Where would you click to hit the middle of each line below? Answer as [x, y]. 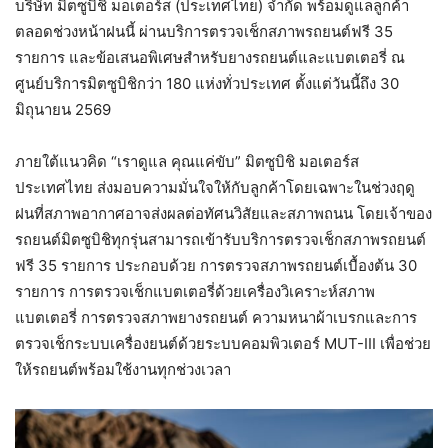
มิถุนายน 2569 [63, 110]
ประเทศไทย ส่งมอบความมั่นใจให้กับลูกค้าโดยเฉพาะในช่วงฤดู [215, 188]
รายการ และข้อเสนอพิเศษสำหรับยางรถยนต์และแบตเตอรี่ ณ [210, 58]
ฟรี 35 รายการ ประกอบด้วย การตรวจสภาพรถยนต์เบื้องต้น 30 [216, 266]
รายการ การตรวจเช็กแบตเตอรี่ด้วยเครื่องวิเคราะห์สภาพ [195, 292]
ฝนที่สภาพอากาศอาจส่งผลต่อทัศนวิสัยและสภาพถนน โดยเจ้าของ [223, 214]
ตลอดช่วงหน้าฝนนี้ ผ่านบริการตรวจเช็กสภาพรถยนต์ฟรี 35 [204, 32]
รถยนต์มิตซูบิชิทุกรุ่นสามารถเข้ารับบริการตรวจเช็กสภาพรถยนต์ [220, 240]
